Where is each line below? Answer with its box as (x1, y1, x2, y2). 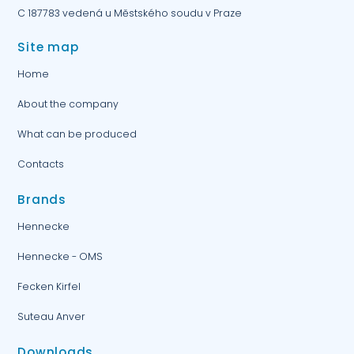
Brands (17, 191, 66, 209)
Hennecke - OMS (17, 250, 104, 264)
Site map (17, 39, 79, 56)
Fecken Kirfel (17, 280, 81, 294)
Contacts (17, 157, 65, 171)
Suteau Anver (17, 310, 86, 324)
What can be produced (17, 127, 137, 141)
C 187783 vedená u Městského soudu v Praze (17, 6, 243, 21)
